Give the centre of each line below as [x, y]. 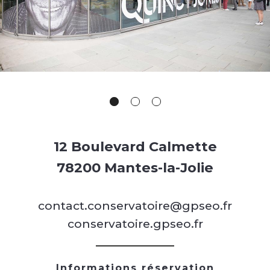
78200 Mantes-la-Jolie [135, 168]
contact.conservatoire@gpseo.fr [135, 206]
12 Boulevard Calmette [135, 147]
